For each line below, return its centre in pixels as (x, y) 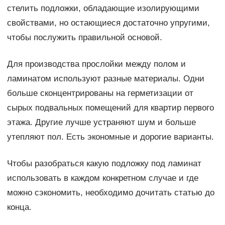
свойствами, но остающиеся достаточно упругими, (108, 23)
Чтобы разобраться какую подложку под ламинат (104, 163)
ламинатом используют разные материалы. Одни (105, 78)
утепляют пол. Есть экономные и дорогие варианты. (110, 137)
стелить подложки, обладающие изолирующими (103, 8)
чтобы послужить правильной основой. (84, 37)
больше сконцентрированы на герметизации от (100, 93)
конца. (19, 207)
